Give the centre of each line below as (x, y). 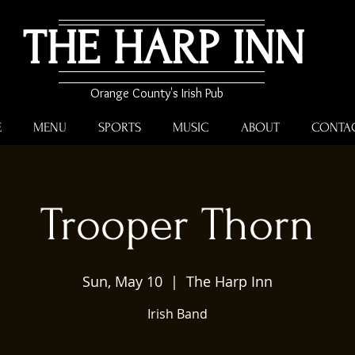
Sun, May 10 (122, 281)
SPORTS (120, 127)
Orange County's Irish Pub (157, 93)
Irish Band (177, 314)
